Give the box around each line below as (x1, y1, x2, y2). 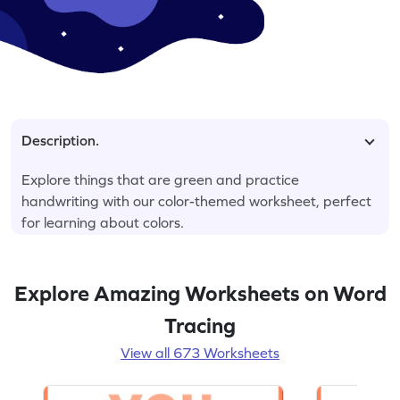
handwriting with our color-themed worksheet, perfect (21, 192, 371, 209)
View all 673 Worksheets (121, 344, 279, 361)
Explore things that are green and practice (21, 171, 299, 187)
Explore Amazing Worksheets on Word (13, 280, 387, 305)
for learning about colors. (21, 213, 184, 230)
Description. (21, 131, 99, 148)
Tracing (164, 312, 236, 337)
